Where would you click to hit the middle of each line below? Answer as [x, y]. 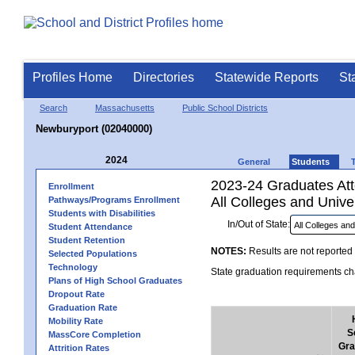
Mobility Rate [76, 321]
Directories [164, 77]
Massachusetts [125, 108]
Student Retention [87, 240]
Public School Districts [225, 108]
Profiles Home [73, 77]
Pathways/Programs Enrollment [114, 200]
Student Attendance [90, 227]
